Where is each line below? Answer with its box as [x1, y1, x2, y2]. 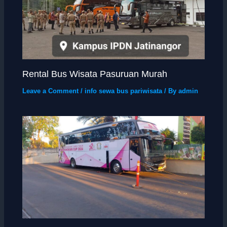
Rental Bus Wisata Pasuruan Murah [22, 68, 168, 79]
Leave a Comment [22, 87, 79, 95]
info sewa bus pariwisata [85, 87, 163, 95]
